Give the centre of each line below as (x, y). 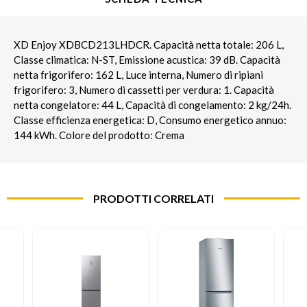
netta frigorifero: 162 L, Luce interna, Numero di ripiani (138, 74)
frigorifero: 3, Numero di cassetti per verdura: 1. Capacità (144, 89)
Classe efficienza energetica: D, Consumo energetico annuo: (150, 120)
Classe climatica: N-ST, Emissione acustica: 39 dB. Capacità (147, 59)
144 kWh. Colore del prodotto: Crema (99, 135)
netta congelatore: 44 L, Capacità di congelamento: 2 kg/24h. (152, 105)
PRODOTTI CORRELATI (153, 198)
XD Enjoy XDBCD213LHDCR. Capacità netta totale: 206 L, (149, 44)
